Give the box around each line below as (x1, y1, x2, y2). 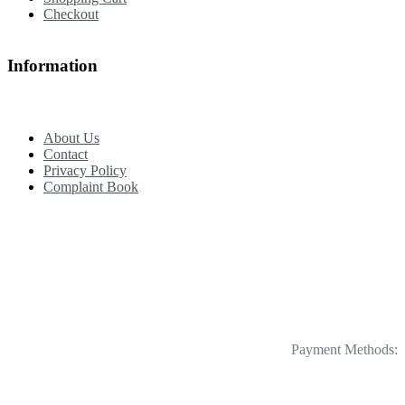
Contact (43, 146, 88, 162)
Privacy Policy (43, 163, 127, 178)
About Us (43, 130, 99, 146)
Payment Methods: (291, 342, 398, 357)
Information (7, 56, 98, 76)
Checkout (43, 5, 99, 22)
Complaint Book (43, 179, 138, 194)
